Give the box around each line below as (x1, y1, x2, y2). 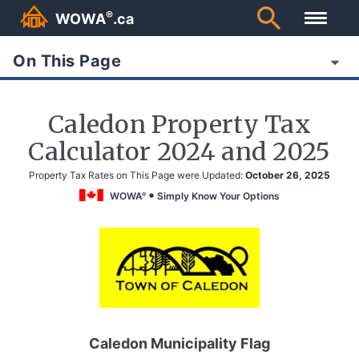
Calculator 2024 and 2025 (28, 136, 331, 167)
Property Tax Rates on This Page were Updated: (29, 169, 243, 182)
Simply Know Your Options (157, 189, 280, 202)
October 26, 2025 (245, 169, 330, 182)
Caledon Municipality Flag (89, 335, 270, 353)
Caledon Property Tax (47, 109, 312, 139)
